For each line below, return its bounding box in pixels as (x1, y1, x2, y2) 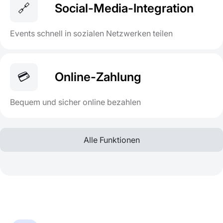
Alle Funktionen (83, 135, 140, 145)
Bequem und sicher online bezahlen (10, 97, 141, 108)
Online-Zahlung (55, 70, 141, 85)
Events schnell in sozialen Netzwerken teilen (10, 28, 173, 39)
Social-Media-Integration (55, 1, 194, 16)
